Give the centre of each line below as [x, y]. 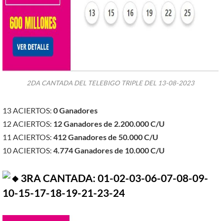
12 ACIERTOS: [27, 124]
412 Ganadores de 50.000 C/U [105, 137]
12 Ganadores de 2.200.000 [100, 124]
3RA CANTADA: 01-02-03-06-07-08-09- [114, 178]
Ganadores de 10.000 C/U [120, 150]
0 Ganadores [75, 110]
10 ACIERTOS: [27, 150]
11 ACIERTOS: [27, 137]
